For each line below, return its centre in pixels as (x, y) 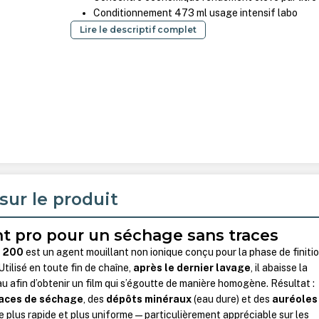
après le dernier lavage (192, 268)
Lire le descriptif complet (138, 30)
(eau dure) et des (232, 299)
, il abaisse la (279, 268)
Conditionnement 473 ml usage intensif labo (196, 13)
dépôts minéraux (149, 299)
